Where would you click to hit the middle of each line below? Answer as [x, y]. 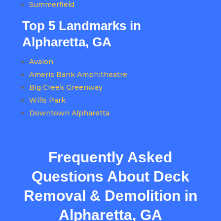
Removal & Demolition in [110, 196]
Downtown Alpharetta [69, 113]
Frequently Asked [110, 157]
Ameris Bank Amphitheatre [78, 75]
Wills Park [47, 100]
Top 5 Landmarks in [81, 26]
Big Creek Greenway [66, 88]
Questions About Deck [110, 177]
